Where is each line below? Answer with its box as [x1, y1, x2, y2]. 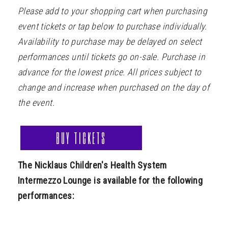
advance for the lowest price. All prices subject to [18, 67, 202, 78]
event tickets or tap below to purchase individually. [18, 21, 207, 32]
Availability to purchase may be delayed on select [18, 36, 202, 47]
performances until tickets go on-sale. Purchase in [18, 51, 205, 63]
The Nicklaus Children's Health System [18, 160, 167, 171]
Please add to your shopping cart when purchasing [18, 6, 208, 17]
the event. [18, 97, 55, 108]
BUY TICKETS [56, 129, 106, 148]
